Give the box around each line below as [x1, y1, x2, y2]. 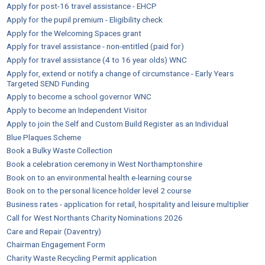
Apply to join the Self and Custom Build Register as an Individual [7, 118, 229, 128]
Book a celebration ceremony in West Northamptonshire [7, 159, 203, 169]
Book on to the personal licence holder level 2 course [7, 186, 192, 196]
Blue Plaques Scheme [7, 132, 82, 142]
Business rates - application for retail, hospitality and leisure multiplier [7, 199, 250, 209]
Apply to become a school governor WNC [7, 92, 152, 102]
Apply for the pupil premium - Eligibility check [7, 14, 163, 24]
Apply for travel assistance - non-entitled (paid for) [7, 41, 185, 51]
